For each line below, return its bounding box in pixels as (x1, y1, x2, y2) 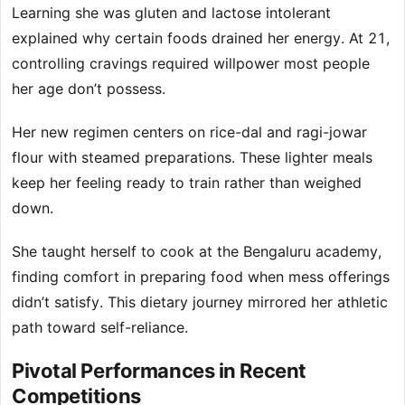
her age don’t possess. (12, 80, 165, 99)
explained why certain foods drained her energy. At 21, (12, 29, 390, 48)
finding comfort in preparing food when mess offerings (12, 268, 390, 287)
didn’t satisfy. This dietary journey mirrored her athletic (12, 293, 388, 312)
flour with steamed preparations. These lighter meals (12, 148, 372, 167)
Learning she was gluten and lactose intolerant (12, 4, 331, 23)
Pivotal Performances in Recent (12, 359, 306, 383)
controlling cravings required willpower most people (12, 54, 370, 73)
